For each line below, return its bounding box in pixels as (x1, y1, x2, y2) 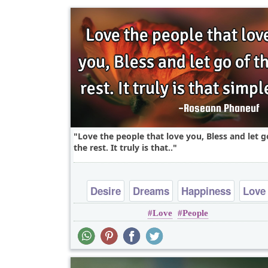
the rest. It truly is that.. (73, 142, 173, 153)
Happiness (181, 184, 232, 198)
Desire (90, 184, 121, 198)
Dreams (133, 184, 170, 198)
